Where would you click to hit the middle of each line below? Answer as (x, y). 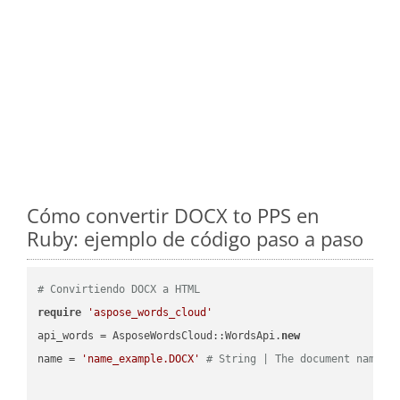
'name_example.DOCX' (141, 358)
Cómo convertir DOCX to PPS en (173, 215)
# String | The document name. (297, 358)
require (60, 312)
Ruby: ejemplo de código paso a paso (195, 238)
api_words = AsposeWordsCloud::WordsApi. (160, 335)
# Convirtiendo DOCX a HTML (119, 289)
